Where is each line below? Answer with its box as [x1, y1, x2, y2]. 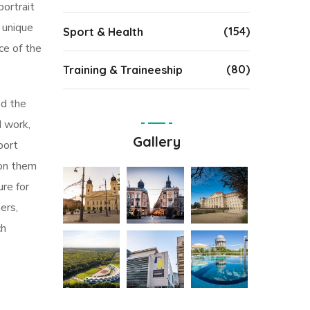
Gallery [132, 133, 181, 150]
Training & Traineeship [63, 63, 183, 77]
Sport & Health [63, 25, 143, 39]
